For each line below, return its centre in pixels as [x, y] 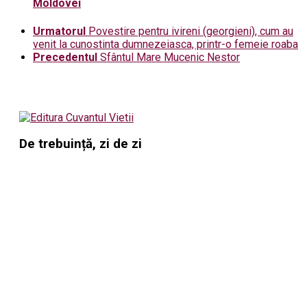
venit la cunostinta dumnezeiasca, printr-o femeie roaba [165, 44]
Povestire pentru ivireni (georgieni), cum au [191, 31]
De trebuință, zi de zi [81, 144]
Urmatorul [59, 31]
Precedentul [65, 57]
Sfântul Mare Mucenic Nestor [170, 57]
